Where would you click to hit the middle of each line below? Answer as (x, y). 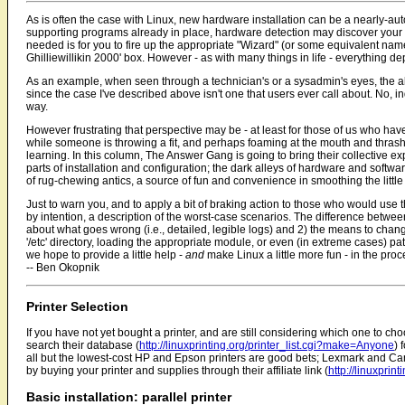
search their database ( (83, 346)
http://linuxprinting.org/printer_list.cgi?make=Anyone (267, 346)
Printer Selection (77, 307)
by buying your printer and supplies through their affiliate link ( (177, 371)
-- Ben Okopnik (63, 268)
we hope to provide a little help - (106, 255)
